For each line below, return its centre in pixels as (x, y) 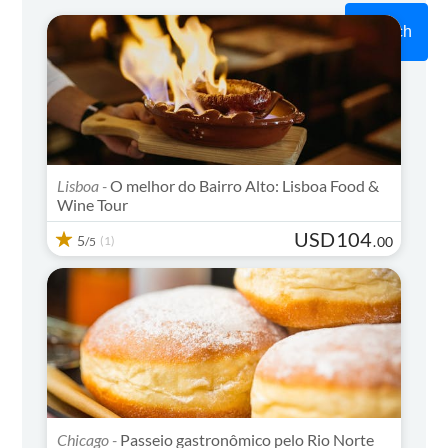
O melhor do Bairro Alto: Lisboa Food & (243, 185)
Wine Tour (93, 204)
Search (386, 31)
